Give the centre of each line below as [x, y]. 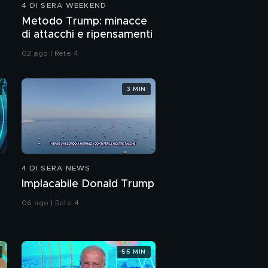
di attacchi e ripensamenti [87, 35]
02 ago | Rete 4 [50, 54]
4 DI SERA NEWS [56, 168]
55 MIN [134, 252]
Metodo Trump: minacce [84, 22]
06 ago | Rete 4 [50, 203]
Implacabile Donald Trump [88, 185]
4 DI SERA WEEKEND [64, 6]
